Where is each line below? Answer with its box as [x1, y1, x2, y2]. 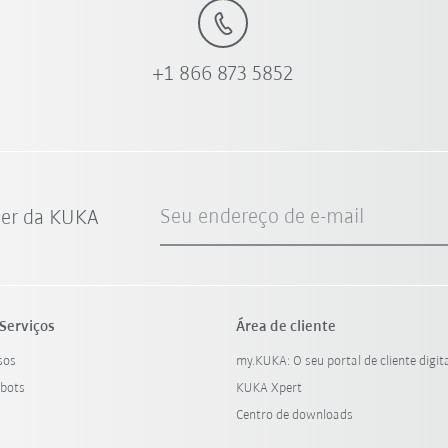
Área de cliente [235, 318, 336, 335]
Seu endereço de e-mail [160, 205, 365, 229]
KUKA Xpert [235, 380, 302, 396]
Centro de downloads [235, 407, 353, 423]
